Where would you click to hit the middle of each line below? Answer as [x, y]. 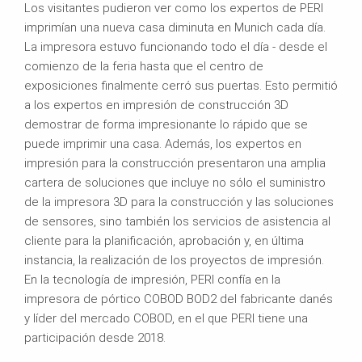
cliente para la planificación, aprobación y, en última [164, 240]
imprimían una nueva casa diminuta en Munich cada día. [175, 27]
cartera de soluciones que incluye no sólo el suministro [175, 182]
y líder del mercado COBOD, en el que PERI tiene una [166, 318]
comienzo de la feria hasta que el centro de [144, 66]
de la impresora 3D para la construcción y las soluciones [179, 202]
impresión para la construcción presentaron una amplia [175, 163]
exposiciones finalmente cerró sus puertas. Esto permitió [181, 85]
